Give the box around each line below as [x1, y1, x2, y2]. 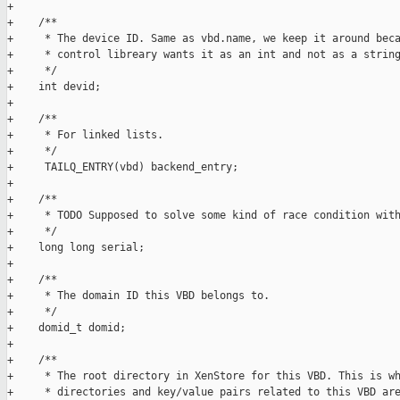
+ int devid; [7, 80, 101, 94]
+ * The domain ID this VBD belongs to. [7, 289, 270, 303]
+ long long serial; [7, 241, 145, 254]
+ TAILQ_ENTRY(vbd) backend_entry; [7, 161, 238, 174]
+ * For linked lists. [7, 129, 163, 142]
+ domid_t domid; [7, 321, 126, 335]
